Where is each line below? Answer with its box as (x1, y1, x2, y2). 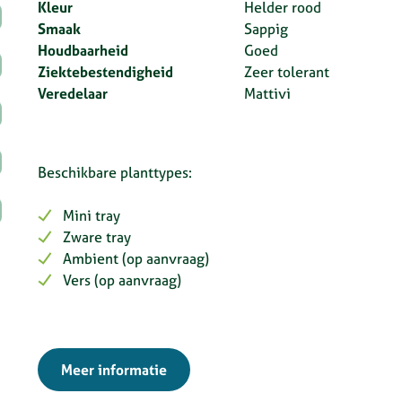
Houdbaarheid (38, 41, 128, 59)
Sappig (243, 20, 288, 38)
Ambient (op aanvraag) (63, 249, 209, 267)
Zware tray (63, 228, 131, 246)
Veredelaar (38, 84, 108, 102)
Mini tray (63, 206, 120, 224)
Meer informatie (61, 361, 167, 379)
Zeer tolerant (243, 63, 329, 81)
